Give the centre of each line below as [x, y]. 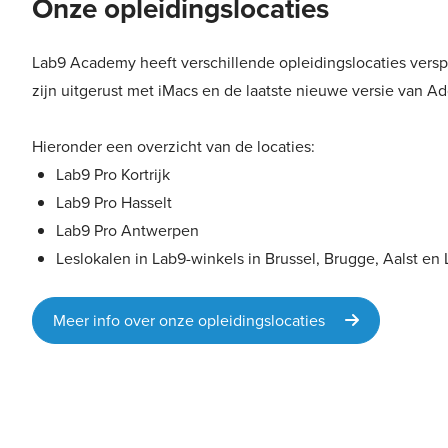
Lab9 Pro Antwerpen [127, 231]
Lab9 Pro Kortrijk [113, 175]
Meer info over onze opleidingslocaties [199, 321]
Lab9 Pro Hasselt [114, 203]
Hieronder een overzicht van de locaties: [175, 147]
